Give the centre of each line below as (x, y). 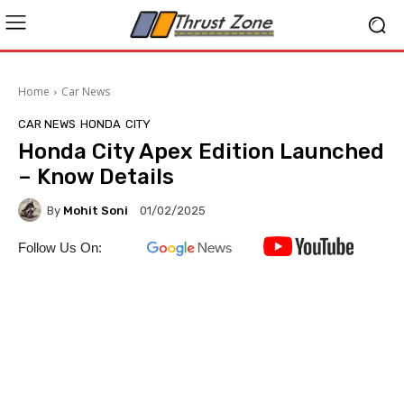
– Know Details (96, 177)
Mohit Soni (96, 210)
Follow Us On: (60, 248)
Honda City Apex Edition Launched (201, 151)
